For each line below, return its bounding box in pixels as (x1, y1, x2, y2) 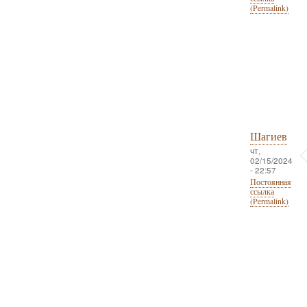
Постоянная (249, 177, 291, 188)
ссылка (249, 186, 274, 197)
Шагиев (249, 129, 287, 145)
